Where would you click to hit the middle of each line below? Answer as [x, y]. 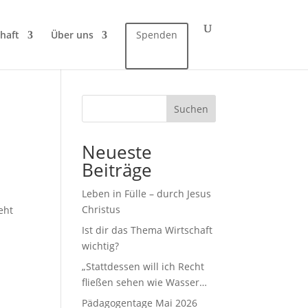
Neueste [117, 152]
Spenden [156, 35]
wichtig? [101, 246]
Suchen [191, 109]
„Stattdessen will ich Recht [143, 266]
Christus [101, 209]
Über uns [72, 35]
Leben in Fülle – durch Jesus [147, 194]
